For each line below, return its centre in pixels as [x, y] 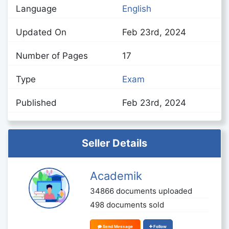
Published [36, 102]
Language [36, 8]
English [137, 8]
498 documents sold [127, 204]
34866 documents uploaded [141, 191]
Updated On [41, 32]
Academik [116, 176]
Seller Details [114, 143]
